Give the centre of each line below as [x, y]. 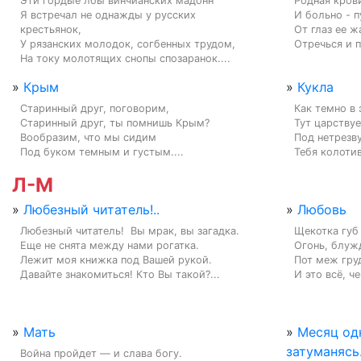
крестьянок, [51, 29]
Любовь [322, 209]
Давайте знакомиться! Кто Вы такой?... [120, 274]
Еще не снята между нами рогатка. [110, 245]
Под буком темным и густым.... [102, 151]
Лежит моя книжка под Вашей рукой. [116, 259]
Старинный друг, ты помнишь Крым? [115, 122]
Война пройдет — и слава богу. [101, 353]
